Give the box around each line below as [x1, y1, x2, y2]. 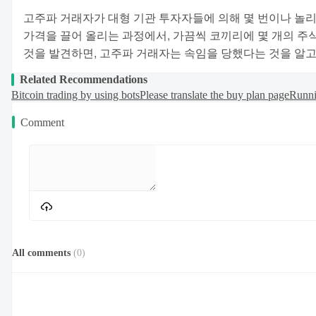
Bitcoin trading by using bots [11, 88, 140, 101]
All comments [12, 248, 71, 259]
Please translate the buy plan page [140, 88, 289, 101]
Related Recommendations [20, 73, 147, 85]
